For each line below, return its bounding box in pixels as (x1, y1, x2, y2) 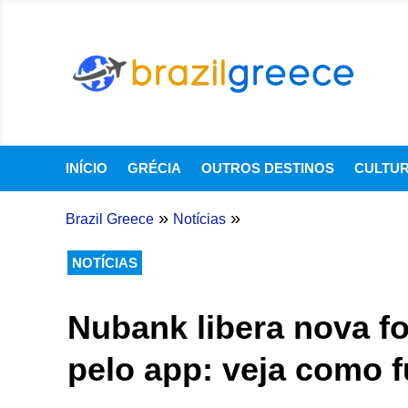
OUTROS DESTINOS (201, 160, 334, 176)
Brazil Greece (65, 211, 154, 227)
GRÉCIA (127, 160, 181, 176)
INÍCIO (66, 160, 107, 176)
